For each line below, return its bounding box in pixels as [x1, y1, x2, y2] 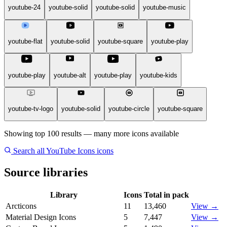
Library [50, 191, 78, 200]
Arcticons [6, 202, 36, 211]
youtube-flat [8, 37, 43, 46]
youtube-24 [8, 4, 41, 12]
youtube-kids [140, 71, 177, 79]
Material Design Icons [6, 213, 76, 222]
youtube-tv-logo [8, 105, 53, 113]
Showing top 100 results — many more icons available [4, 129, 179, 138]
